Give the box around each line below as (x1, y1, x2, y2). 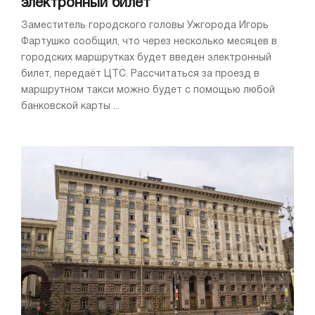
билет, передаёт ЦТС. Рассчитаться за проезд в (21, 69, 259, 79)
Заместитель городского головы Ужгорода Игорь (21, 20, 269, 30)
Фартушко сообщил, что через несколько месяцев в (21, 37, 277, 46)
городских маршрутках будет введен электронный (21, 53, 271, 63)
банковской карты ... (21, 101, 120, 111)
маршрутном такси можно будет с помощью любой (21, 85, 275, 95)
